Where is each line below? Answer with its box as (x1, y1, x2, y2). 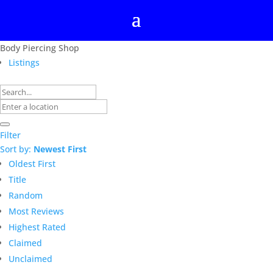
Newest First (34, 143, 87, 155)
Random (9, 190, 43, 201)
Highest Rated (9, 221, 66, 233)
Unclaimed (9, 253, 52, 264)
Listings (9, 57, 40, 68)
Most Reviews (9, 205, 64, 217)
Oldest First (9, 158, 55, 169)
